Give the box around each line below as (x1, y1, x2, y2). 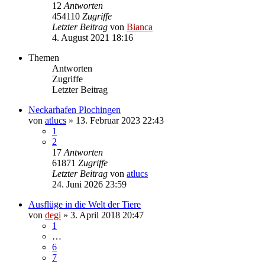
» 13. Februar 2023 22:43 (66, 115, 164, 125)
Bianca (127, 21, 153, 32)
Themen (28, 52, 59, 63)
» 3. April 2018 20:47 (61, 209, 144, 220)
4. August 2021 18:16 (52, 32, 133, 43)
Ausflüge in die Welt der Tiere (28, 199, 141, 209)
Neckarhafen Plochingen (28, 104, 121, 115)
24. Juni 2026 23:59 (52, 179, 127, 189)
